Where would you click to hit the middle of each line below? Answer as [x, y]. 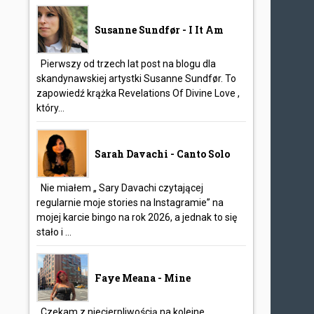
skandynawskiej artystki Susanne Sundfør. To [137, 78]
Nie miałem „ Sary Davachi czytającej [120, 188]
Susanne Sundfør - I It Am [159, 30]
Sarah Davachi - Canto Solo [163, 154]
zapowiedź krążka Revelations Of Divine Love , [138, 93]
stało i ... [54, 232]
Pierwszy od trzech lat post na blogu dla [127, 64]
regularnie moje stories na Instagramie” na [130, 203]
